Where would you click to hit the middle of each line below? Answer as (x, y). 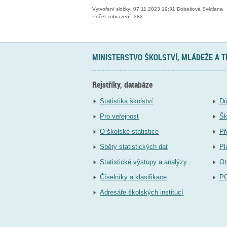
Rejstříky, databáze (122, 85)
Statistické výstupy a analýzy (144, 162)
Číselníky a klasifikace (134, 177)
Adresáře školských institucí (142, 192)
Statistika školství (127, 101)
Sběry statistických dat (134, 146)
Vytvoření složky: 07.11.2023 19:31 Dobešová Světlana (158, 9)
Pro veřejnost (120, 116)
